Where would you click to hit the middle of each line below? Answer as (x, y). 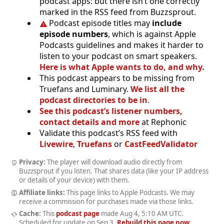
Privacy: (32, 162)
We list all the (157, 89)
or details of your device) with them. (74, 180)
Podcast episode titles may (101, 23)
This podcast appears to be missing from (117, 78)
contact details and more (89, 122)
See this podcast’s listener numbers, (111, 111)
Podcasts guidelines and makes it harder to (121, 45)
